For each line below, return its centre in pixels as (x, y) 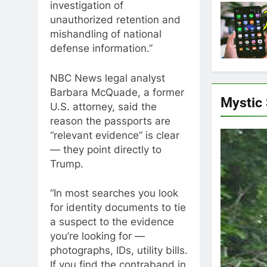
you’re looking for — (97, 236)
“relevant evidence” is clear (115, 135)
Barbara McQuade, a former (117, 92)
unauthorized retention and (115, 20)
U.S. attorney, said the (103, 106)
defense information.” (101, 48)
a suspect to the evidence (112, 222)
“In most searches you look (114, 193)
